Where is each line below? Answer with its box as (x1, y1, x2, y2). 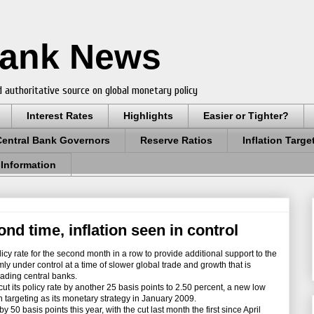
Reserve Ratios (140, 135, 212, 146)
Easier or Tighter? (203, 110, 289, 122)
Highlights (123, 110, 173, 122)
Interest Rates (27, 110, 93, 122)
